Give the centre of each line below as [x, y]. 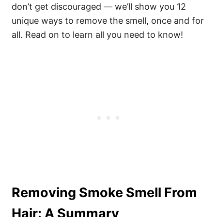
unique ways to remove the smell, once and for [108, 21]
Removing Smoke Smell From [104, 193]
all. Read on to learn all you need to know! [97, 35]
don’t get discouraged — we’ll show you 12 [99, 7]
